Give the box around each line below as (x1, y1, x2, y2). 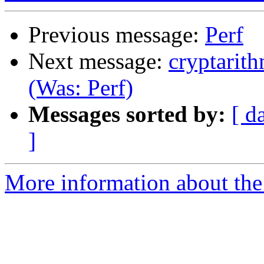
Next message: (28, 48, 169, 74)
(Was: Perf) (28, 75, 133, 101)
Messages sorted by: (28, 101, 226, 127)
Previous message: (28, 22, 205, 48)
